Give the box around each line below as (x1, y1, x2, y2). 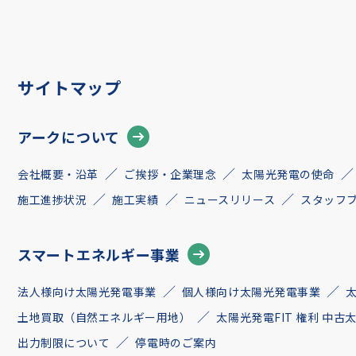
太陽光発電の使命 (242, 166, 335, 182)
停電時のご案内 (135, 335, 217, 350)
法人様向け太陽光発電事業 (17, 284, 157, 300)
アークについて (17, 126, 121, 147)
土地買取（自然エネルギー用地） (17, 309, 192, 325)
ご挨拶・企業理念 (123, 166, 217, 182)
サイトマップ (17, 75, 122, 99)
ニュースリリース (184, 192, 276, 207)
